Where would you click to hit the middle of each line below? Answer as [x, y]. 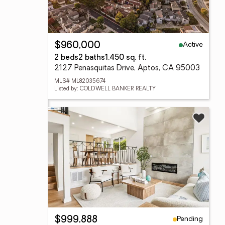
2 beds [66, 58]
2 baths [92, 58]
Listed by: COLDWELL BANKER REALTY [105, 89]
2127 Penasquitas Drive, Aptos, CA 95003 [127, 69]
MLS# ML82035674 [80, 82]
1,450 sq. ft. [126, 58]
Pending [190, 219]
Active [193, 45]
